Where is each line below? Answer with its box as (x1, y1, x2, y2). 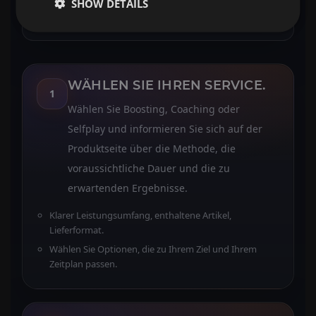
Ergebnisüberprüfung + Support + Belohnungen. (32, 16, 265, 30)
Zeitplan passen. (49, 257, 117, 270)
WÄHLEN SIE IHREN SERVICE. (68, 77, 265, 93)
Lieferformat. (49, 223, 104, 236)
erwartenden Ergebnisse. (68, 181, 188, 195)
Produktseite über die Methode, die (68, 141, 236, 155)
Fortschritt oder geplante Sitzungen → (32, 1, 214, 16)
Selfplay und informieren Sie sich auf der (68, 121, 262, 135)
